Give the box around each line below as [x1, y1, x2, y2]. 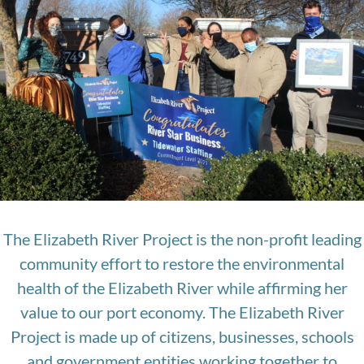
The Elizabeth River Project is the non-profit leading [2, 229, 362, 249]
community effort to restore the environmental [19, 253, 344, 274]
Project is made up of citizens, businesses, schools [10, 327, 354, 347]
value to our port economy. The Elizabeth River [19, 302, 344, 323]
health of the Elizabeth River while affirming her [16, 278, 348, 298]
